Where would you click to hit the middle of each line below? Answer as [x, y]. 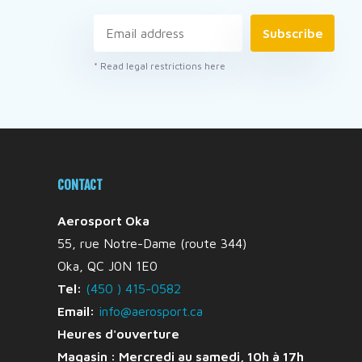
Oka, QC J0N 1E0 [108, 266]
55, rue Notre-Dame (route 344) [152, 244]
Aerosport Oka [104, 221]
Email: [76, 311]
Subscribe [293, 34]
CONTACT [80, 185]
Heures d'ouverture [119, 334]
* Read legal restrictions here [159, 66]
